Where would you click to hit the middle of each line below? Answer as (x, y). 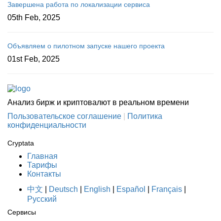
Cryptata (21, 143)
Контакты (44, 174)
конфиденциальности (47, 125)
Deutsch (63, 189)
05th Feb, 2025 (34, 17)
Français (167, 189)
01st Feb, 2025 (34, 59)
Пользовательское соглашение (64, 116)
